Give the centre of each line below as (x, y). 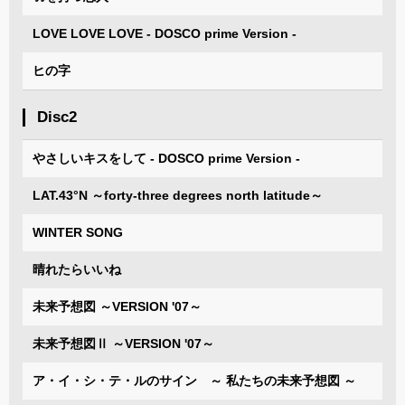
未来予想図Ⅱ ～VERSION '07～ (123, 343)
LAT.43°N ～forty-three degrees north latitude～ (178, 195)
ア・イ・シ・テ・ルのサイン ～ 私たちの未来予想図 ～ (194, 380)
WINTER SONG (78, 232)
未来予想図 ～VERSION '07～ (117, 306)
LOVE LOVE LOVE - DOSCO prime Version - (165, 33)
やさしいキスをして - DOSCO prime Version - (166, 158)
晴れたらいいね (77, 269)
